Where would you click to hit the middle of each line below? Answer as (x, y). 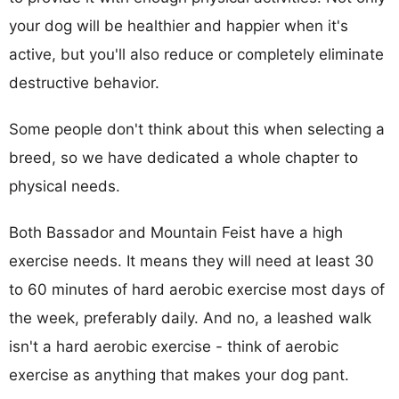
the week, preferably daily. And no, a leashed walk (190, 318)
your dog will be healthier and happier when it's (179, 25)
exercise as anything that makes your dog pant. (179, 375)
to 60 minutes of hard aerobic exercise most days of (197, 289)
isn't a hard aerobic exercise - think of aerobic (174, 346)
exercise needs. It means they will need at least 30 (191, 261)
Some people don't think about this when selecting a (197, 129)
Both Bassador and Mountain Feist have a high (176, 232)
